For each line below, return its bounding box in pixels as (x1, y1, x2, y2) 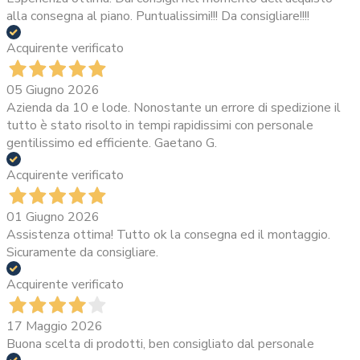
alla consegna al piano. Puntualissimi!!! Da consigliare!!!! (6, 7, 309, 26)
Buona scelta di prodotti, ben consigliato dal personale (6, 335, 314, 354)
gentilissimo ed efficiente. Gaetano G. (6, 134, 217, 153)
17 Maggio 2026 (6, 317, 103, 336)
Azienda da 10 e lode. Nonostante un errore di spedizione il (6, 99, 341, 117)
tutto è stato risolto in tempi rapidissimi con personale (6, 117, 313, 135)
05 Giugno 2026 (6, 81, 100, 100)
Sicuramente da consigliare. (6, 243, 158, 262)
